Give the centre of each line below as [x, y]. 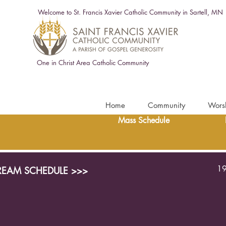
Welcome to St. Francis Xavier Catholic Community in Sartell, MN [130, 12]
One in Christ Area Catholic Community [93, 63]
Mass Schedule [144, 120]
